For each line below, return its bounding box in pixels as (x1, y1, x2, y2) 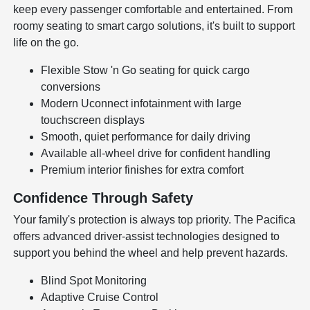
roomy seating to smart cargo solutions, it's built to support (13, 20, 295, 33)
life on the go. (13, 37, 80, 49)
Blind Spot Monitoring (41, 275, 147, 287)
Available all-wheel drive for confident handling (41, 147, 271, 160)
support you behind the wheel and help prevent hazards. (13, 247, 289, 259)
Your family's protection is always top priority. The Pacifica (13, 214, 296, 226)
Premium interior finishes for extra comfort (41, 164, 244, 176)
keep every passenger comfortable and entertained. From (13, 3, 293, 16)
